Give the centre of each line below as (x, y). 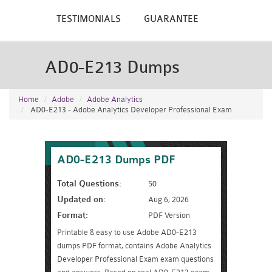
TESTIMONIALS (89, 19)
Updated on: (81, 199)
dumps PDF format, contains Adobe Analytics (134, 246)
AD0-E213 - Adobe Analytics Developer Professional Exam (130, 110)
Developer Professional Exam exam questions (135, 259)
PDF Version (169, 215)
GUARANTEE (171, 19)
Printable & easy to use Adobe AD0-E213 (127, 232)
